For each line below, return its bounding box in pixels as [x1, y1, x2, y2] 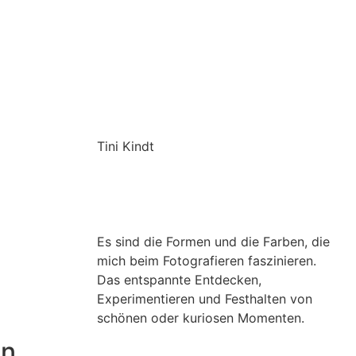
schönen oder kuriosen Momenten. [97, 310, 304, 326]
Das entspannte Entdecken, [97, 272, 261, 288]
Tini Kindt [97, 138, 154, 154]
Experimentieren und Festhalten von [97, 291, 312, 307]
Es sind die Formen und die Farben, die [97, 234, 330, 250]
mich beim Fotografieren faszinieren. [97, 253, 316, 269]
